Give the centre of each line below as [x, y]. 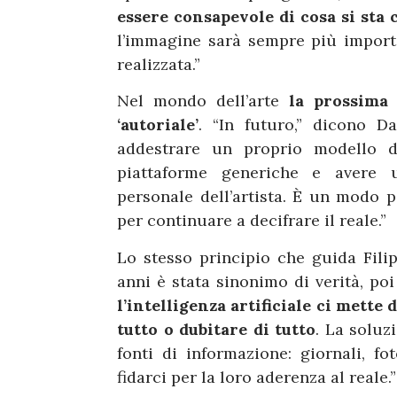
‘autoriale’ [158, 125]
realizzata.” [161, 64]
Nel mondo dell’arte [203, 101]
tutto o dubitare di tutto [217, 329]
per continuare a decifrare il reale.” [252, 221]
